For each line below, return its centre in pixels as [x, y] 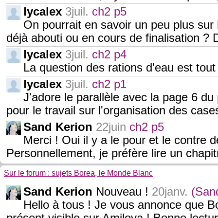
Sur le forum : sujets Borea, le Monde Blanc [78, 173]
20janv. [170, 192]
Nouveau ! [124, 192]
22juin [111, 127]
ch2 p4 [109, 54]
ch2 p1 [109, 84]
